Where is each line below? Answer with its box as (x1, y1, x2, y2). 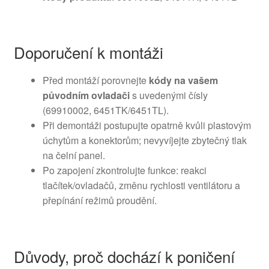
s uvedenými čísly (129, 88, 208, 103)
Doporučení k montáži (13, 41, 163, 64)
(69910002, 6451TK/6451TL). (42, 103, 169, 118)
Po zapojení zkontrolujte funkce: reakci (42, 163, 207, 178)
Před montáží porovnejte (42, 73, 149, 88)
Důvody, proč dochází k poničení (13, 244, 235, 267)
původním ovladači (42, 88, 130, 103)
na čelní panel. (42, 148, 105, 163)
